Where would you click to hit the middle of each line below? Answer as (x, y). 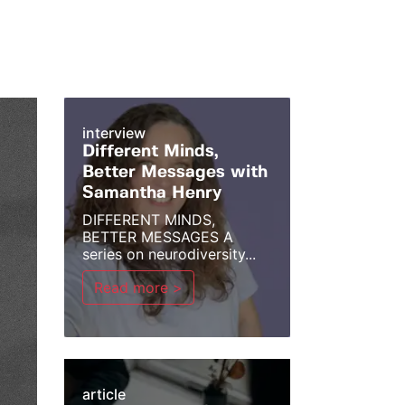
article (104, 394)
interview (114, 133)
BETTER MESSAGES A (158, 237)
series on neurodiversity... (169, 254)
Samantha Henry (152, 193)
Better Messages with (175, 173)
